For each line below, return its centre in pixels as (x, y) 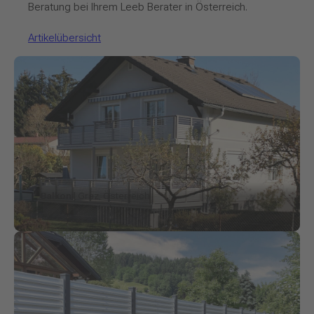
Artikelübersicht (64, 37)
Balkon (56, 195)
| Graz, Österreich (111, 195)
